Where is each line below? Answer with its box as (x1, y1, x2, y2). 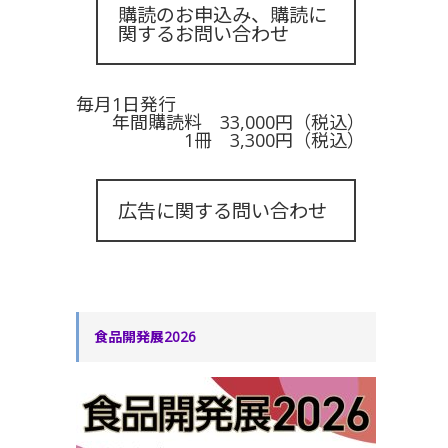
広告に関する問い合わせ (118, 197, 327, 224)
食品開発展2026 (94, 327, 196, 346)
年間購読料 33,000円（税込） (76, 110, 365, 134)
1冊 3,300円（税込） (76, 128, 365, 152)
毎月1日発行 (76, 92, 176, 116)
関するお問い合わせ (118, 20, 289, 47)
